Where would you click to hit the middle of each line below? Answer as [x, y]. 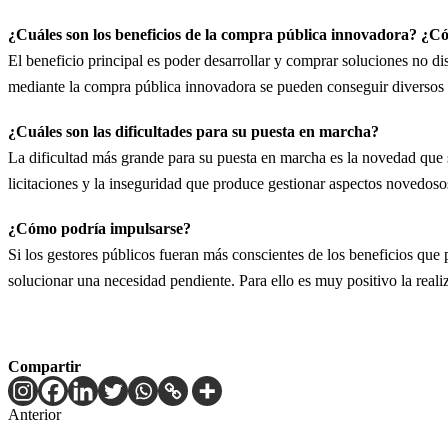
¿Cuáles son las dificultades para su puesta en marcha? [193, 131]
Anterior [34, 414]
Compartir [44, 366]
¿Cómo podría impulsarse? [99, 228]
